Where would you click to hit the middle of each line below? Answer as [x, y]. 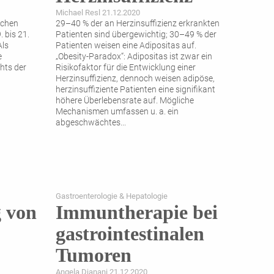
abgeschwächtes [88, 123]
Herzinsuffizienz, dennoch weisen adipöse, [135, 79]
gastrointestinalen [130, 234]
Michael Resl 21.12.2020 [98, 13]
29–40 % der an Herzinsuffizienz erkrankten [138, 24]
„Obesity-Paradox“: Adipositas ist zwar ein [134, 57]
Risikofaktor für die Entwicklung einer [126, 68]
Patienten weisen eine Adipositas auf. [126, 46]
